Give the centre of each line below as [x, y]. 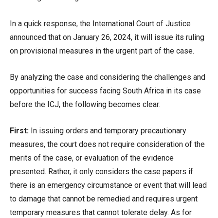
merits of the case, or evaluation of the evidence [92, 158]
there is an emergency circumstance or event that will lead [108, 185]
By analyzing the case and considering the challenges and [108, 77]
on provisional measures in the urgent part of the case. [102, 51]
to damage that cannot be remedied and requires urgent [104, 199]
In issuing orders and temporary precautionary [108, 131]
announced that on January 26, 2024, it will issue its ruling [107, 37]
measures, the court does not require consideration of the [107, 144]
